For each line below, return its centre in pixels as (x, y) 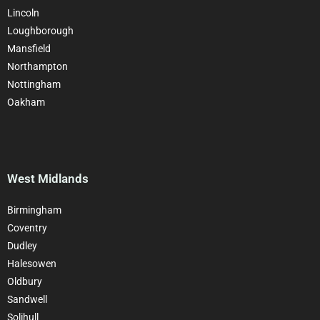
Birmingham (34, 210)
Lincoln (23, 12)
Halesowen (32, 263)
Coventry (27, 227)
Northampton (37, 66)
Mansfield (29, 48)
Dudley (22, 245)
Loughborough (40, 30)
